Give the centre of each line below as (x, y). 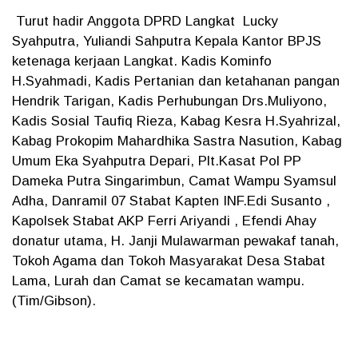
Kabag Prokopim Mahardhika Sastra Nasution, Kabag (177, 141)
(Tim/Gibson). (56, 301)
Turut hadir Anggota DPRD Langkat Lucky (145, 21)
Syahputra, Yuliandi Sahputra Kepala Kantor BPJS (167, 41)
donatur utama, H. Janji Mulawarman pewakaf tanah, (175, 241)
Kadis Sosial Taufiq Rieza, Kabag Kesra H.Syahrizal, (176, 121)
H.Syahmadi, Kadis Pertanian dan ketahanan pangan (176, 81)
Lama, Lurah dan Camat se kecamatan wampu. (158, 281)
